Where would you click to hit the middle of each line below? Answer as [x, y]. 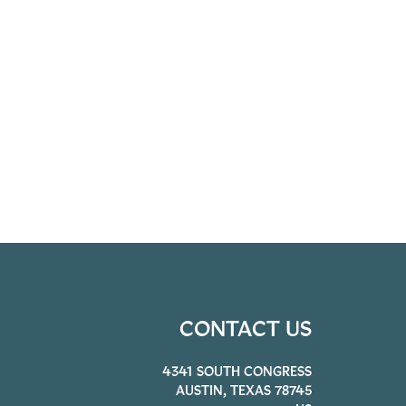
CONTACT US [245, 329]
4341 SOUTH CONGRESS [237, 372]
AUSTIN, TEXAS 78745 [243, 391]
